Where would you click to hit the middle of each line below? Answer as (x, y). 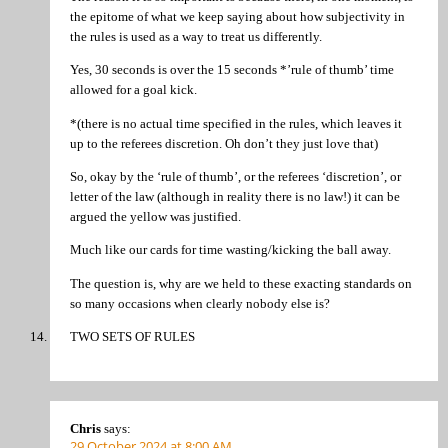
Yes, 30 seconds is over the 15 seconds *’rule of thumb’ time (232, 70)
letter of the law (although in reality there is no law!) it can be (235, 196)
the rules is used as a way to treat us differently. (196, 36)
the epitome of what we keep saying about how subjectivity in (237, 16)
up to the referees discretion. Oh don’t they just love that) (224, 143)
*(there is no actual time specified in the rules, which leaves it (236, 123)
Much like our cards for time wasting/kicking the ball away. (230, 250)
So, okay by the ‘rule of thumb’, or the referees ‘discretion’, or (235, 176)
